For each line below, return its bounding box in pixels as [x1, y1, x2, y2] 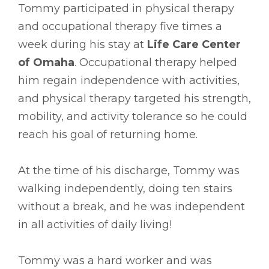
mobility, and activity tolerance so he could [18, 109, 247, 123]
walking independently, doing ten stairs [18, 181, 232, 195]
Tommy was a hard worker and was [18, 253, 212, 267]
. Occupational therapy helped [74, 55, 237, 69]
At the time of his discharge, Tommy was [18, 163, 240, 177]
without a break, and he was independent [18, 199, 245, 213]
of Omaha [18, 55, 74, 69]
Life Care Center [147, 37, 241, 51]
